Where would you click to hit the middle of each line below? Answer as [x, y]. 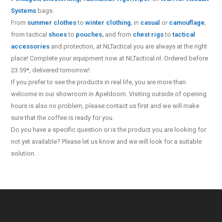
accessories [30, 46]
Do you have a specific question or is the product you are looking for [109, 130]
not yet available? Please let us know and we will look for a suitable [107, 141]
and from [118, 34]
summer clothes [52, 23]
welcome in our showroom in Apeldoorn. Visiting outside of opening [109, 94]
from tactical [30, 34]
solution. [24, 153]
